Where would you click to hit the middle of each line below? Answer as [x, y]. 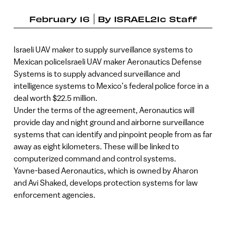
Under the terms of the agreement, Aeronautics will [104, 110]
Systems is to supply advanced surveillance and [97, 74]
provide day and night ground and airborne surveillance [109, 122]
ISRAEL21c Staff [155, 18]
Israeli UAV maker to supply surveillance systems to [103, 50]
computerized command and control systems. [95, 159]
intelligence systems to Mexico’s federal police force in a [111, 86]
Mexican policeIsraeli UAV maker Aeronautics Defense [107, 62]
